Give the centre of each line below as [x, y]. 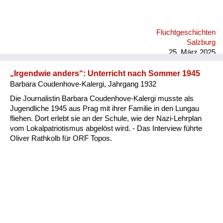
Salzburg [201, 42]
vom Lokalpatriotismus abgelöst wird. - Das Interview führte [106, 128]
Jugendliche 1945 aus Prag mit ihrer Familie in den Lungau [105, 108]
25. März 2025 [192, 52]
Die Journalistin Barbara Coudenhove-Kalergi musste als [102, 98]
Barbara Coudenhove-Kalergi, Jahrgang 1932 [83, 84]
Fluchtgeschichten [186, 32]
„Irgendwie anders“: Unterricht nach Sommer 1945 [105, 73]
